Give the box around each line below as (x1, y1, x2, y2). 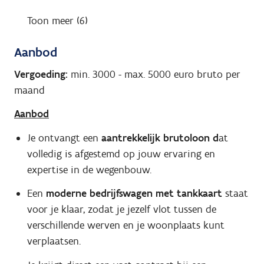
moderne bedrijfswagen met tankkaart (45, 187, 222, 200)
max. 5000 (124, 67, 174, 81)
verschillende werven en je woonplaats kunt (27, 219, 225, 232)
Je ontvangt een (27, 131, 101, 144)
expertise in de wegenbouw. (27, 163, 151, 176)
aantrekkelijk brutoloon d (101, 131, 219, 144)
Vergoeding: (14, 67, 68, 81)
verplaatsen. (27, 235, 81, 248)
